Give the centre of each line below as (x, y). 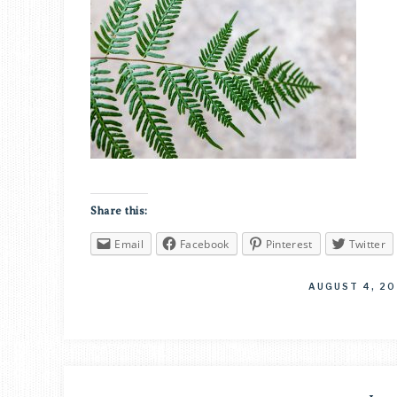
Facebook (205, 244)
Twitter (367, 244)
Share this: (119, 211)
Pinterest (289, 244)
